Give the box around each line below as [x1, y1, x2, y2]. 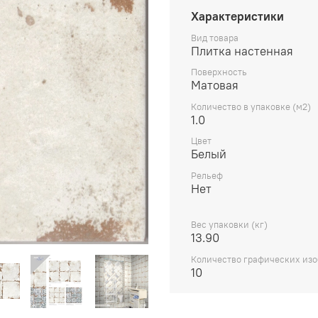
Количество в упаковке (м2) [191, 100, 311, 113]
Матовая [191, 77, 238, 94]
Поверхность [191, 66, 247, 79]
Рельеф [191, 169, 223, 182]
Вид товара [191, 31, 238, 44]
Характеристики [191, 8, 284, 24]
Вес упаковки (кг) [191, 219, 268, 231]
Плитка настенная [191, 43, 293, 59]
